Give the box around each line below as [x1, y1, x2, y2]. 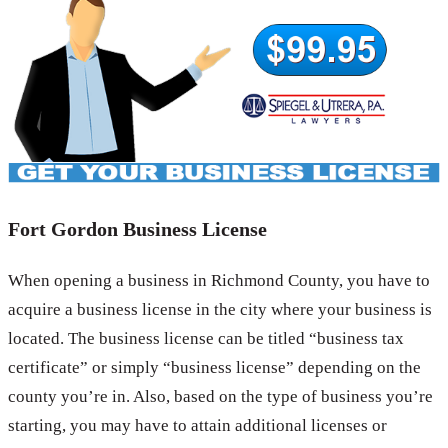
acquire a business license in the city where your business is [8, 300, 432, 320]
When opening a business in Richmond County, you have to [8, 271, 430, 291]
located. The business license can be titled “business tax [8, 329, 404, 349]
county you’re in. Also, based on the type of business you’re [8, 387, 433, 407]
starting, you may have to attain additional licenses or [8, 416, 387, 436]
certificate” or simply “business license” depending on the [8, 358, 421, 378]
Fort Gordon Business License [8, 218, 267, 241]
